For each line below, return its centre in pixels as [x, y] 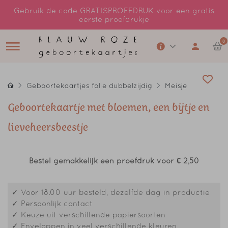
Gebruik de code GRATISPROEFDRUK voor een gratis [114, 10]
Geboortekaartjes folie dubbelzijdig [89, 85]
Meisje [176, 85]
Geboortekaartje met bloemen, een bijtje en [109, 109]
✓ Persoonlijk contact [52, 203]
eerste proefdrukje [114, 19]
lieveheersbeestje [48, 129]
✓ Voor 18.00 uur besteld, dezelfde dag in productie [111, 192]
